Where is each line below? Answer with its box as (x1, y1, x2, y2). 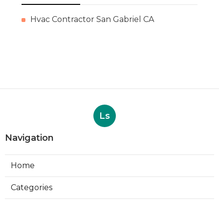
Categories (11, 183, 52, 193)
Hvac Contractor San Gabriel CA (30, 15, 154, 24)
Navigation (5, 132, 54, 144)
